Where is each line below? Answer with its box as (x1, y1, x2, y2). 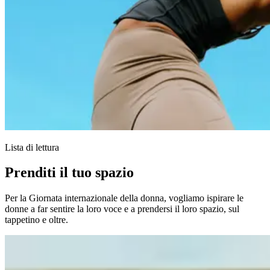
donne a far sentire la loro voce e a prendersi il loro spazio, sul (5, 204, 239, 215)
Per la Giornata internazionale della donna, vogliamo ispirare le (5, 193, 243, 204)
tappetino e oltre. (5, 215, 68, 225)
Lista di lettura (5, 142, 59, 152)
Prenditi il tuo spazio (5, 165, 134, 181)
